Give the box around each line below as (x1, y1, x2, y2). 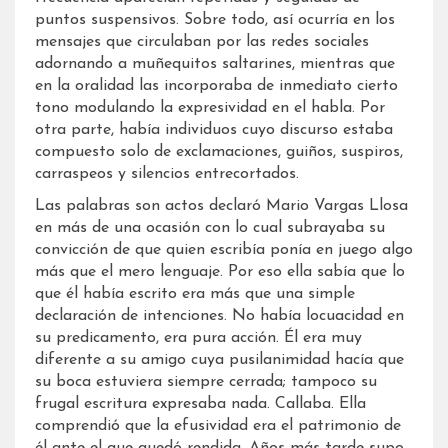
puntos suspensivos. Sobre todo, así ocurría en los (35, 11, 395, 28)
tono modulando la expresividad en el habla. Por (35, 99, 385, 116)
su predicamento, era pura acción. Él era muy (35, 329, 362, 346)
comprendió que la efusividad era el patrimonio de (35, 417, 401, 434)
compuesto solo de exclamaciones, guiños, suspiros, (35, 143, 403, 160)
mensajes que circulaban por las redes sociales (35, 33, 369, 50)
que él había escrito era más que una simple (35, 285, 355, 302)
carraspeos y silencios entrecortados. (35, 165, 299, 182)
